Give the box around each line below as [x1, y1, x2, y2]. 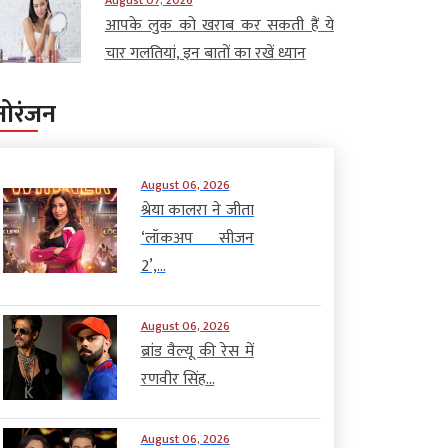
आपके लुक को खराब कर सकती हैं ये [104, 11, 334, 39]
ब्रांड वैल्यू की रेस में [140, 337, 254, 365]
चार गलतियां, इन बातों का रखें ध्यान [104, 39, 306, 67]
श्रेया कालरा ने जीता [140, 196, 254, 224]
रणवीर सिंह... [140, 365, 215, 393]
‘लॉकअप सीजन [140, 224, 254, 252]
